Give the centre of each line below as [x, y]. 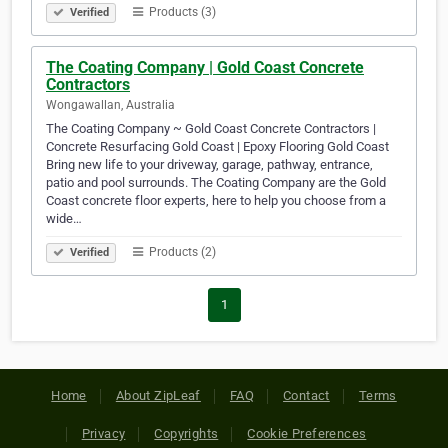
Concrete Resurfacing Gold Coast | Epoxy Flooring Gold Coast [217, 147]
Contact [306, 396]
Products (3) [181, 12]
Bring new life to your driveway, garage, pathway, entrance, [209, 165]
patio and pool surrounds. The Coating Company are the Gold [216, 183]
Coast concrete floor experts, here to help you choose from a [216, 201]
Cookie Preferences [307, 434]
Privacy [103, 434]
